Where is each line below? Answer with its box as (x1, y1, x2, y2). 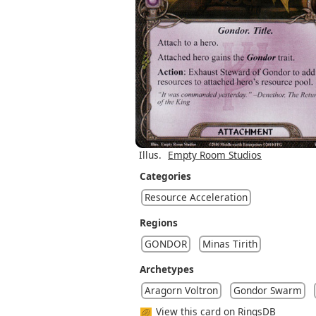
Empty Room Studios (168, 147, 262, 162)
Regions (140, 215, 178, 229)
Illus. (139, 147, 162, 162)
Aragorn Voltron (145, 283, 218, 297)
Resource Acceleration (145, 190, 248, 204)
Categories (140, 169, 191, 183)
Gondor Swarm (233, 283, 302, 297)
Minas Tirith (202, 236, 257, 250)
